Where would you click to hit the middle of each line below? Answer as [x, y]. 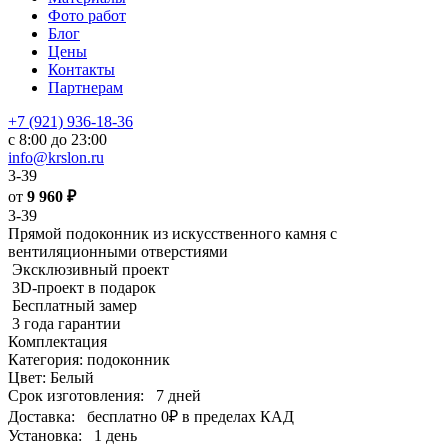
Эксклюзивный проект [90, 269]
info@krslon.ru [56, 157]
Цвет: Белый [51, 377]
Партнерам [85, 87]
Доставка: [41, 416]
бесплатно [122, 416]
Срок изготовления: [76, 395]
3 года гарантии [66, 323]
